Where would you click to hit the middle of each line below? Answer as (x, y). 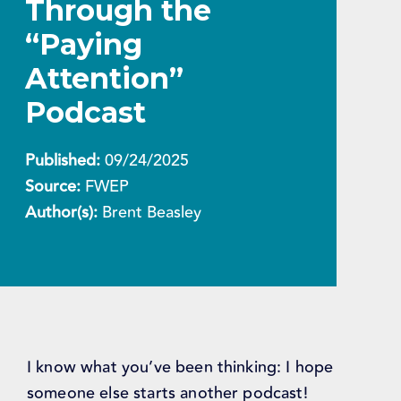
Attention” (105, 79)
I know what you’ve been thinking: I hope (180, 367)
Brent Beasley (150, 213)
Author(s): (62, 213)
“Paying (84, 45)
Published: (63, 161)
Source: (53, 187)
